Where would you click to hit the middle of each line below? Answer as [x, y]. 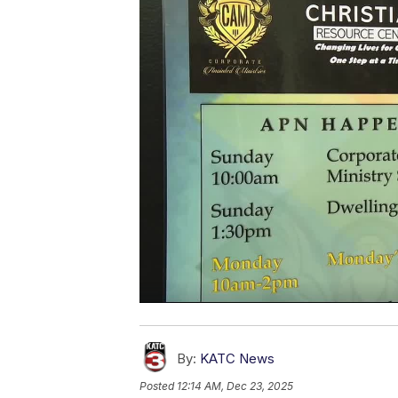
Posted [158, 386]
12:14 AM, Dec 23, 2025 [235, 386]
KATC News [237, 359]
